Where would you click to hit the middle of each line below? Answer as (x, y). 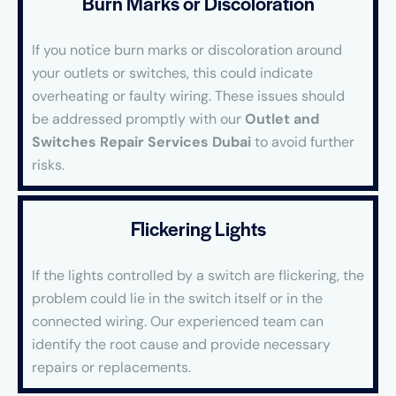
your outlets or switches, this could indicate (172, 73)
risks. (48, 165)
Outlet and (282, 119)
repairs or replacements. (111, 368)
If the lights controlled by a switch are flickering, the (198, 276)
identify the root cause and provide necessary (181, 345)
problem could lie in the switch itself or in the (177, 299)
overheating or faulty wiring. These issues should (188, 96)
